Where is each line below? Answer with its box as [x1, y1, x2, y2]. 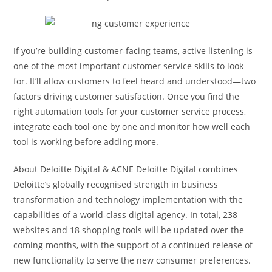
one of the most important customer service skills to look [13, 59, 244, 72]
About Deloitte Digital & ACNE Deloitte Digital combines [13, 163, 239, 175]
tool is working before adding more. [13, 135, 159, 148]
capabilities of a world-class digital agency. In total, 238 [13, 208, 238, 220]
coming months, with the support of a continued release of [13, 239, 253, 251]
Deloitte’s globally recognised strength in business [13, 178, 219, 190]
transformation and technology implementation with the [13, 193, 243, 205]
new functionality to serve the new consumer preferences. [13, 254, 251, 266]
